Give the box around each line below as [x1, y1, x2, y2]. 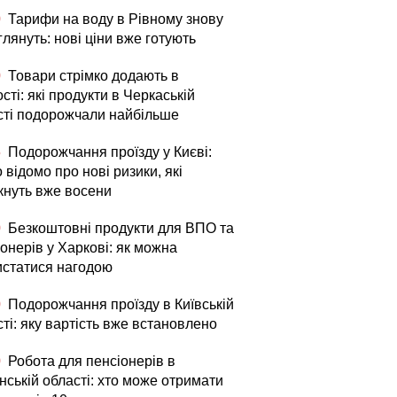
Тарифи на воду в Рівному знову [4, 12, 223, 27]
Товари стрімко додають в [4, 68, 179, 83]
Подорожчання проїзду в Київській [4, 297, 234, 312]
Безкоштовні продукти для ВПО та [4, 221, 234, 236]
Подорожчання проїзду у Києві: [4, 144, 212, 160]
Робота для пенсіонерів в [4, 354, 175, 369]
